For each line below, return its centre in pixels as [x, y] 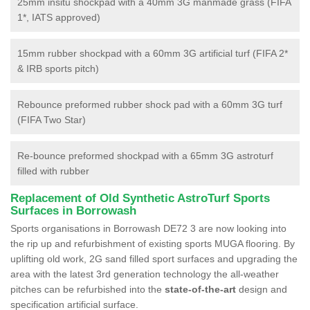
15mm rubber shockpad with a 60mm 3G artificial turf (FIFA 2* [153, 53]
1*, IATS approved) [59, 17]
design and [262, 289]
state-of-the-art [200, 289]
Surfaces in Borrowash [73, 210]
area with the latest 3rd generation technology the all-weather [145, 274]
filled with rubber [53, 171]
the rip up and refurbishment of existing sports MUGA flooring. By [153, 243]
